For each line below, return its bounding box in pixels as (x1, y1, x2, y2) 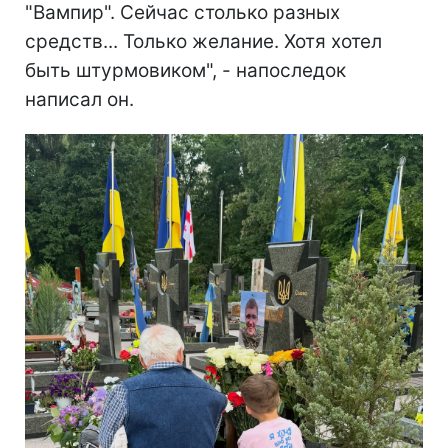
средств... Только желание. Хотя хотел (25, 29, 382, 53)
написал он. (25, 87, 134, 111)
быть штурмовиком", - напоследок (25, 58, 346, 82)
